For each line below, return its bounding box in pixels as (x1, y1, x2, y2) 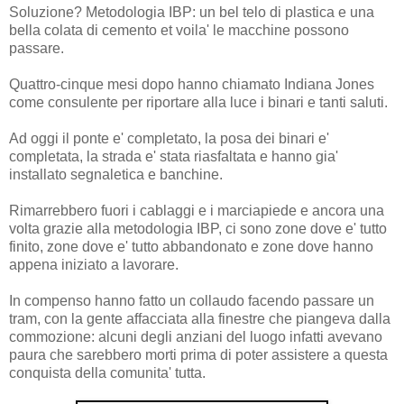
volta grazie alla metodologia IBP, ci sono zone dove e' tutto (9, 221, 387, 237)
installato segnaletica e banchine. (9, 167, 223, 183)
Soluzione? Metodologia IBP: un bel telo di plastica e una (9, 5, 374, 21)
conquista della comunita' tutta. (9, 365, 206, 381)
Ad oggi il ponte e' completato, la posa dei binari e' (9, 131, 329, 147)
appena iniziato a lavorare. (9, 257, 179, 273)
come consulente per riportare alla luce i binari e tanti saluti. (9, 95, 388, 111)
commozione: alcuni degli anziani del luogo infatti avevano (9, 329, 382, 345)
